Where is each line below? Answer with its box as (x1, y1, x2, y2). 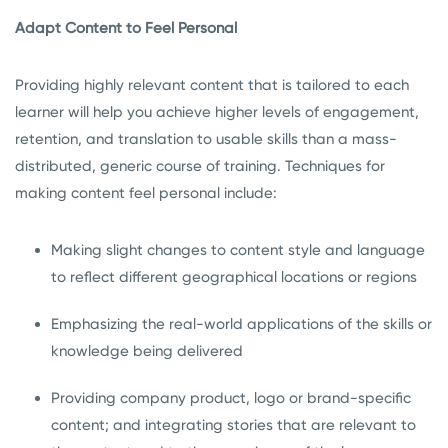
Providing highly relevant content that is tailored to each (15, 76, 409, 95)
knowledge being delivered (51, 342, 243, 361)
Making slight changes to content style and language (51, 241, 425, 260)
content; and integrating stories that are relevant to (51, 416, 416, 435)
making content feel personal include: (15, 184, 277, 203)
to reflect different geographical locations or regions (51, 268, 417, 287)
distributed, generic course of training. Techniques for (15, 157, 385, 176)
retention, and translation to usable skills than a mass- (15, 130, 397, 149)
